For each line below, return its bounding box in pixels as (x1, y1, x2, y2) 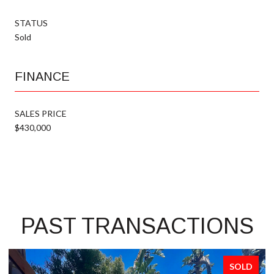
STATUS (15, 17, 48, 28)
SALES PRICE (15, 108, 67, 119)
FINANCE (15, 69, 70, 83)
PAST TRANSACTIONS (20, 213, 254, 239)
